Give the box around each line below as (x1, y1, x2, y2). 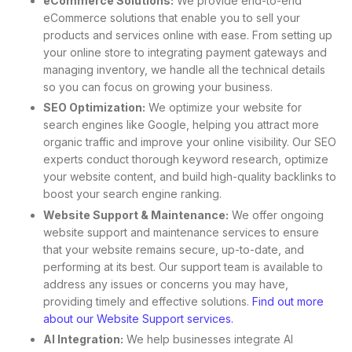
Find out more (252, 294, 324, 308)
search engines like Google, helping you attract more (43, 118, 319, 132)
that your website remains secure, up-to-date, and (43, 242, 304, 256)
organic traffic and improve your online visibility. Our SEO (43, 135, 336, 149)
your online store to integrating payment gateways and (43, 46, 327, 60)
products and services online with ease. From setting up (43, 28, 332, 42)
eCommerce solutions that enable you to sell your (43, 11, 300, 25)
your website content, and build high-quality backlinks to (43, 170, 336, 184)
